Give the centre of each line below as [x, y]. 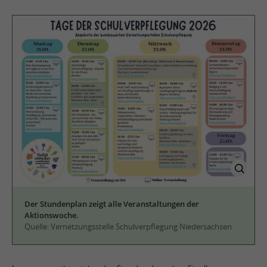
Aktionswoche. [52, 215]
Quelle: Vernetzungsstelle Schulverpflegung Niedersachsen [128, 226]
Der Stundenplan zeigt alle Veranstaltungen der [112, 204]
